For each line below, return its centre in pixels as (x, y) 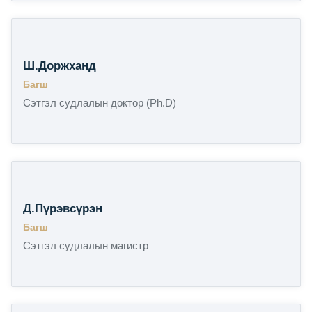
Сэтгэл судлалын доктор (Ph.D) (100, 102)
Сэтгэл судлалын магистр (86, 245)
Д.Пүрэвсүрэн (63, 208)
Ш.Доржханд (60, 65)
